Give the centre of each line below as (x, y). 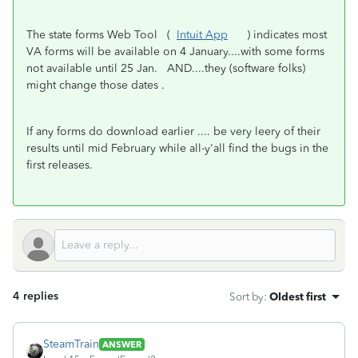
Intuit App (202, 35)
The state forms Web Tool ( (101, 35)
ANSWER (122, 344)
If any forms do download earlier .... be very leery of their (173, 131)
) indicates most (277, 35)
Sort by (247, 296)
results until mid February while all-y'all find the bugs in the (177, 148)
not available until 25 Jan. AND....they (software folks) (166, 68)
